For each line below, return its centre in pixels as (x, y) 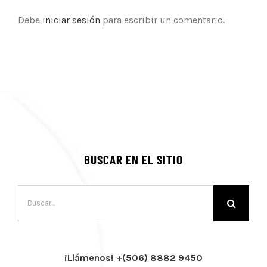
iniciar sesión (72, 20)
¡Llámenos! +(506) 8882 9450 (133, 257)
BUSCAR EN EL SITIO (133, 159)
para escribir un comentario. (164, 20)
